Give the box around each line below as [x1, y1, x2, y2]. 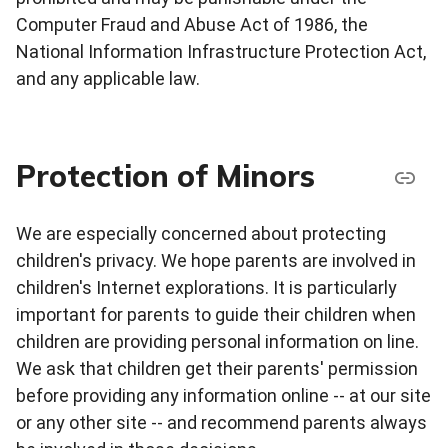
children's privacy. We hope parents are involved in [16, 249, 416, 271]
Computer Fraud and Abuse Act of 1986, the [16, 13, 368, 35]
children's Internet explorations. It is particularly [16, 276, 397, 298]
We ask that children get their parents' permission [16, 357, 418, 379]
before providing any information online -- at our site [16, 384, 431, 406]
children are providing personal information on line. [16, 330, 419, 352]
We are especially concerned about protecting [16, 222, 386, 244]
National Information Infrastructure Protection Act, [16, 40, 426, 62]
